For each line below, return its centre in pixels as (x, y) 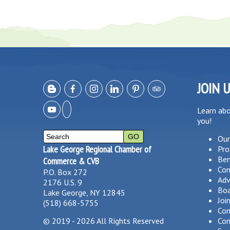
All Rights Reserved (129, 221)
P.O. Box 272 (65, 172)
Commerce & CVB (71, 161)
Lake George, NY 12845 (84, 192)
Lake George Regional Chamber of (97, 149)
